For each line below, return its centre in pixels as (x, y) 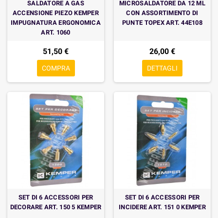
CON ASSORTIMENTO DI (162, 13)
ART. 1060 (56, 32)
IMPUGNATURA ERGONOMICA (56, 23)
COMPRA (56, 68)
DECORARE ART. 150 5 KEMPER (56, 207)
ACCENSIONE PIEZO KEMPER (56, 13)
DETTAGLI (162, 68)
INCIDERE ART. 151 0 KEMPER (162, 207)
